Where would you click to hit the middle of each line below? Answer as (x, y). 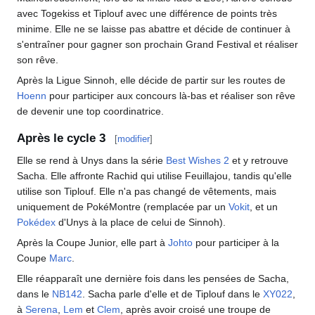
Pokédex (36, 222)
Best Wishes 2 (198, 160)
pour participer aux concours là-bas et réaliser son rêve (171, 95)
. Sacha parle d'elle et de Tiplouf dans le (173, 294)
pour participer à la (236, 243)
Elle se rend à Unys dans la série (91, 160)
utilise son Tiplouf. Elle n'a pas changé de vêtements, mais (147, 191)
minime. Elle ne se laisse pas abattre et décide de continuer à (154, 28)
